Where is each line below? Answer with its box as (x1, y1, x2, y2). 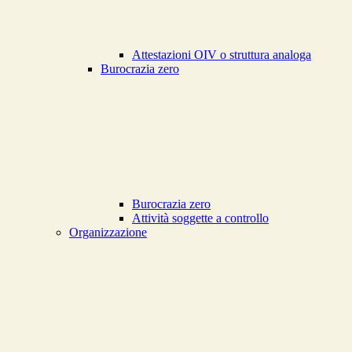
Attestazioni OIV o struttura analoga (132, 48, 311, 62)
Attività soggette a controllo (132, 211, 269, 225)
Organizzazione (69, 225, 147, 240)
